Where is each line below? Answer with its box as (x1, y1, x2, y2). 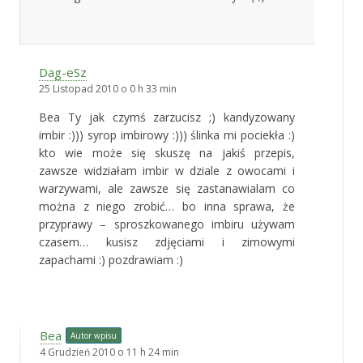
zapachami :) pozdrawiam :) (39, 251, 183, 267)
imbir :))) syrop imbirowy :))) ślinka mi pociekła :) (39, 126, 295, 143)
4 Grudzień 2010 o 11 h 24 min (40, 344, 179, 359)
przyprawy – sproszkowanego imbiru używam (39, 216, 295, 232)
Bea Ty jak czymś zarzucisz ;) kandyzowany (39, 109, 295, 125)
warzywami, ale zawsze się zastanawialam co (39, 180, 295, 196)
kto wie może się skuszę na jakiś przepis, (39, 144, 295, 160)
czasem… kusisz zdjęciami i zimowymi (39, 233, 295, 250)
